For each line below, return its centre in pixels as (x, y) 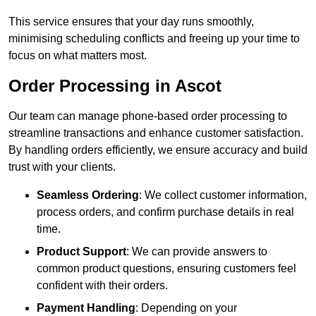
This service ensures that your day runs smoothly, (131, 22)
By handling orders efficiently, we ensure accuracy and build (158, 150)
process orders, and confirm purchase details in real (165, 212)
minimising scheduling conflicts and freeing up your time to (154, 39)
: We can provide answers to (197, 252)
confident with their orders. (102, 286)
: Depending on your (186, 308)
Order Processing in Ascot (115, 86)
